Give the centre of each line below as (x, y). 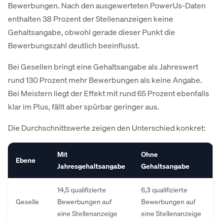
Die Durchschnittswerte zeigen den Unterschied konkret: (107, 128)
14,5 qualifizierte (82, 190)
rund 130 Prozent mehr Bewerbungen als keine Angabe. (105, 80)
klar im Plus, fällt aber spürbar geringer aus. (84, 107)
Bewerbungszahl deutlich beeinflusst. (74, 45)
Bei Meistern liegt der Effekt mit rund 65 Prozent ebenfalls (109, 93)
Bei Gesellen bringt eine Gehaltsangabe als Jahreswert (103, 67)
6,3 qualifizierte (164, 190)
